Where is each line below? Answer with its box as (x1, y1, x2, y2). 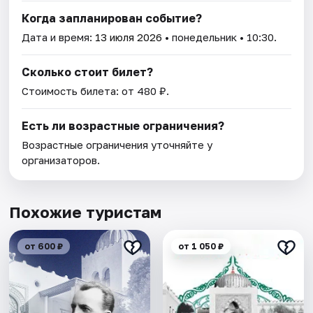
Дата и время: (22, 31, 96, 44)
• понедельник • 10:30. (162, 31, 277, 44)
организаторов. (22, 154, 101, 167)
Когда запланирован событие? (22, 11, 203, 26)
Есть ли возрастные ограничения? (22, 119, 225, 133)
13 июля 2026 (95, 31, 163, 44)
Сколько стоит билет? (22, 65, 154, 80)
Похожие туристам (9, 203, 162, 222)
